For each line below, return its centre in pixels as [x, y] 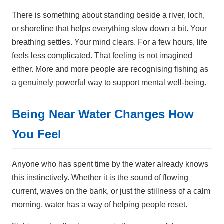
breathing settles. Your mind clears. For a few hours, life [110, 42]
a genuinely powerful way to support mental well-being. [109, 83]
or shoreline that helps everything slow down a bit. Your [109, 29]
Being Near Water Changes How [103, 114]
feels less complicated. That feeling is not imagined [102, 56]
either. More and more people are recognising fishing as [110, 69]
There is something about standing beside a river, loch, [108, 15]
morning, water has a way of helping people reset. [100, 205]
